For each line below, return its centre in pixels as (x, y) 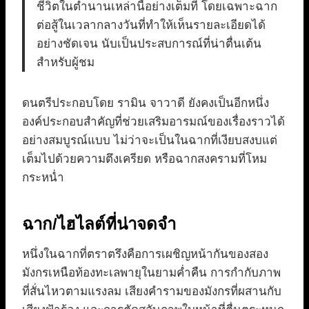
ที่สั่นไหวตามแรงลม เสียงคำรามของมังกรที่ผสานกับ (152, 292)
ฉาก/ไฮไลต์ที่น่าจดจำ (99, 224)
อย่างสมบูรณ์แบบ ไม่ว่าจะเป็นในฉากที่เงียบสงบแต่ (150, 141)
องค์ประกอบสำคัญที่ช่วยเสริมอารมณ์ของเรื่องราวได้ (153, 122)
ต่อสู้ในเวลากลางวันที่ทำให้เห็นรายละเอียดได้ (151, 26)
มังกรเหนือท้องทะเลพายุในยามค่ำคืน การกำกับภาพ (151, 273)
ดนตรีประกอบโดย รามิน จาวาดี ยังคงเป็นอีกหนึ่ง (146, 103)
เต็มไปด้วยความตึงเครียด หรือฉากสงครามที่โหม (144, 159)
